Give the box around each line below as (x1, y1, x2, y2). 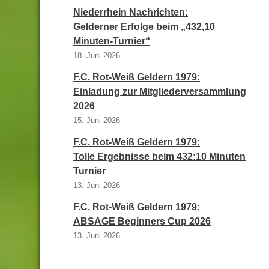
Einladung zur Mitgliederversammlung (73, 86, 246, 97)
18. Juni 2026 (73, 51, 120, 60)
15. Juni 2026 (73, 116, 120, 125)
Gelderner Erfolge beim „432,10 (73, 22, 215, 32)
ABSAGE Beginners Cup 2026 (73, 216, 211, 226)
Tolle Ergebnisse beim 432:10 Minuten (73, 151, 246, 162)
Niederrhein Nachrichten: (73, 7, 188, 17)
